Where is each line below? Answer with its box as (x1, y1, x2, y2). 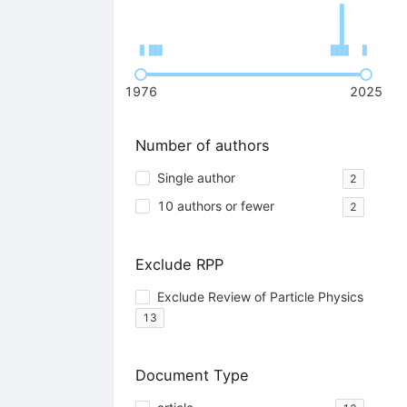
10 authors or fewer (156, 198, 274, 214)
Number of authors (134, 135, 270, 154)
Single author (156, 170, 235, 186)
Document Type (134, 366, 249, 385)
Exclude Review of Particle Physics (156, 289, 363, 305)
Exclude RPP (134, 255, 223, 274)
